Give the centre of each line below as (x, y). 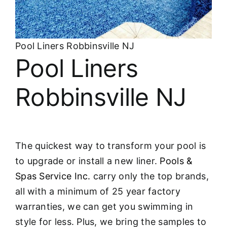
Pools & (176, 161)
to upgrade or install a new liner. (88, 161)
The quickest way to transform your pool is (111, 145)
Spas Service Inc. (53, 176)
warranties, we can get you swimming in (104, 206)
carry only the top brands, (149, 176)
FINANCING (36, 35)
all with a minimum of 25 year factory (98, 191)
